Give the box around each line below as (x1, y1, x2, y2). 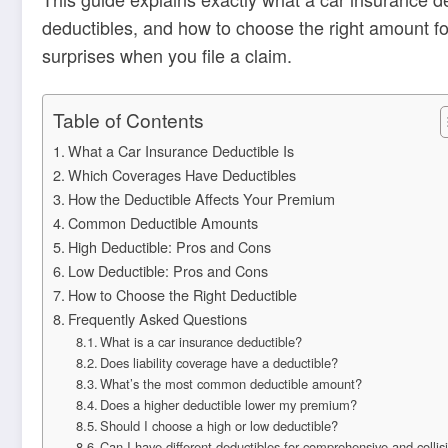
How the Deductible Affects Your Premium (67, 188, 335, 210)
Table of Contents (53, 106, 204, 134)
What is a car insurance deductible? (100, 332, 303, 352)
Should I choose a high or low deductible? (100, 416, 339, 436)
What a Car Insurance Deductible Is (67, 140, 294, 162)
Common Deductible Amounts (67, 212, 258, 234)
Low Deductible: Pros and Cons (67, 260, 268, 282)
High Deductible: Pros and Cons (67, 236, 271, 258)
